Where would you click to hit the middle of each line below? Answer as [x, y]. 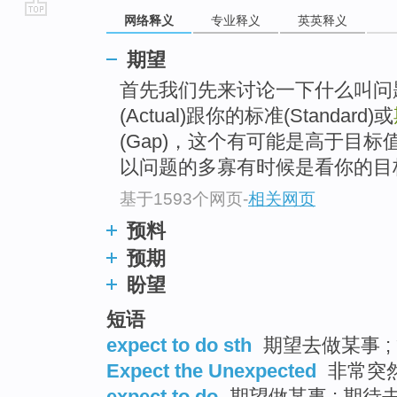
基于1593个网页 [181, 198]
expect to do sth [179, 345]
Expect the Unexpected [211, 370]
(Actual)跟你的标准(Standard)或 [257, 116]
